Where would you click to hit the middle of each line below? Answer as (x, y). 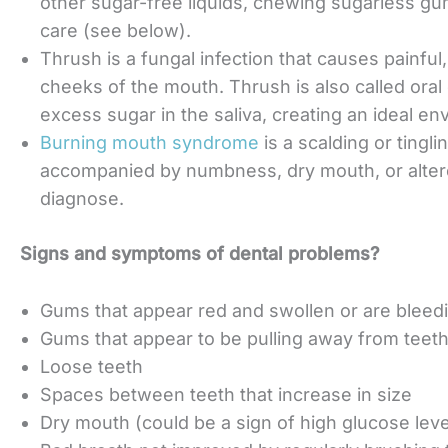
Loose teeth (91, 366)
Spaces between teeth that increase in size (226, 394)
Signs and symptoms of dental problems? (200, 254)
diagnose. (99, 199)
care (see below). (118, 31)
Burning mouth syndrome (149, 143)
